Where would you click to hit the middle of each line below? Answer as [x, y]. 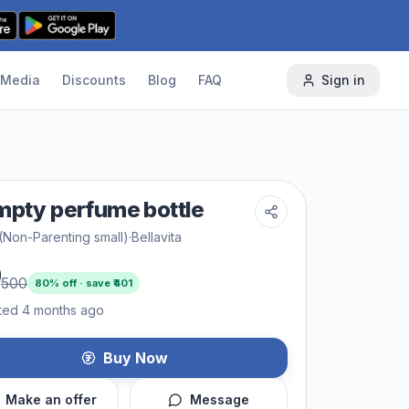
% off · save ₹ [82, 283]
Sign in [343, 80]
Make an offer [51, 399]
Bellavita [157, 237]
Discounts [94, 80]
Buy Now [135, 358]
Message [220, 399]
